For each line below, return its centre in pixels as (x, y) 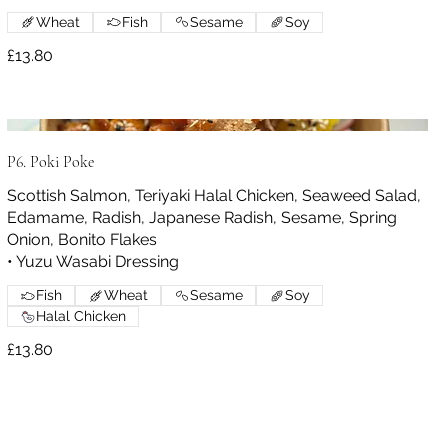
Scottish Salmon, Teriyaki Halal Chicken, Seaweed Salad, (213, 196)
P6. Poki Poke (50, 162)
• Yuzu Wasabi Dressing (92, 262)
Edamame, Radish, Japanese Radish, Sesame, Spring (201, 218)
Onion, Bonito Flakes (81, 240)
